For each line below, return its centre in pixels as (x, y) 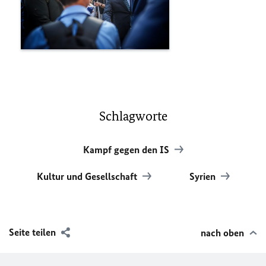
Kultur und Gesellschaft (88, 176)
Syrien (203, 176)
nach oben (222, 232)
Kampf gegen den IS (127, 149)
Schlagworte (133, 116)
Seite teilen (32, 232)
